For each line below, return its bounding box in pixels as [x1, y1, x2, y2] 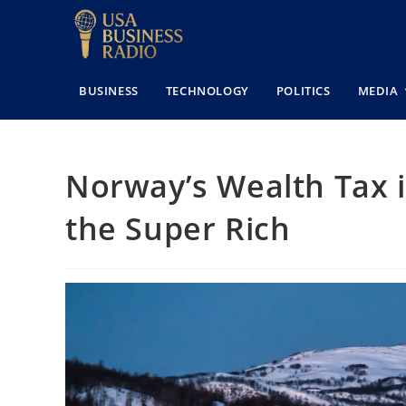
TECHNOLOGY [165, 82, 249, 99]
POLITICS [275, 82, 331, 99]
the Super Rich [65, 207, 291, 249]
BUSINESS [79, 82, 139, 99]
